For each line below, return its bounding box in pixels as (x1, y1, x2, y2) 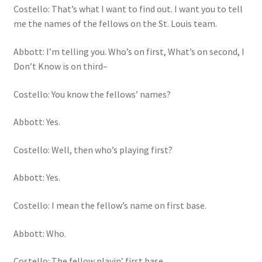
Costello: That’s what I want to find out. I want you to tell (13, 3, 243, 15)
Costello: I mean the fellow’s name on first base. (13, 199, 206, 212)
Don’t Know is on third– (13, 60, 108, 72)
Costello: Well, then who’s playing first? (13, 143, 173, 156)
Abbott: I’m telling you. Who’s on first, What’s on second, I (13, 45, 244, 57)
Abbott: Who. (13, 227, 66, 239)
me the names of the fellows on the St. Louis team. (13, 18, 217, 30)
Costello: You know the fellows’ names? (13, 88, 171, 100)
